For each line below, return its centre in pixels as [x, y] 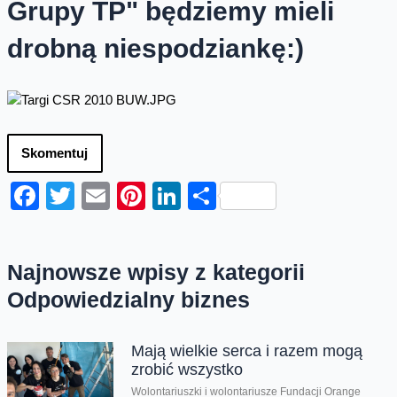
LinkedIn [234, 195]
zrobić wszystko [187, 370]
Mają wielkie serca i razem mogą [246, 351]
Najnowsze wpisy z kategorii [156, 272]
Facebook [101, 195]
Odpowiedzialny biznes [128, 299]
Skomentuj [54, 154]
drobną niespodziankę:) [155, 49]
